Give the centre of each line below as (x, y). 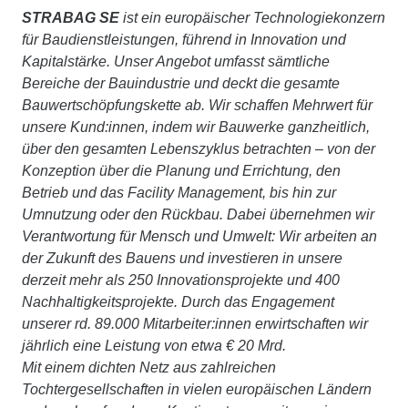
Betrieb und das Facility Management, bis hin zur (179, 193)
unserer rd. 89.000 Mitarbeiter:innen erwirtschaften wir (195, 324)
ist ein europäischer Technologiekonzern (254, 18)
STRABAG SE (72, 18)
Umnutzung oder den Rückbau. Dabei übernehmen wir (198, 215)
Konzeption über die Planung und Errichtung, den (181, 171)
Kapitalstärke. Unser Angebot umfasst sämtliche (176, 62)
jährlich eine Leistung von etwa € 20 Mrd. (154, 346)
